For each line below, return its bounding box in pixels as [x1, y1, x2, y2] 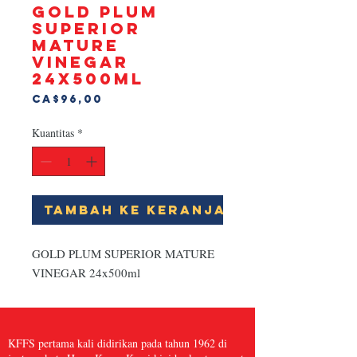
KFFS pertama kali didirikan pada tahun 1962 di [8, 335, 227, 351]
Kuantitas [32, 124, 74, 140]
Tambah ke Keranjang [44, 201, 251, 218]
